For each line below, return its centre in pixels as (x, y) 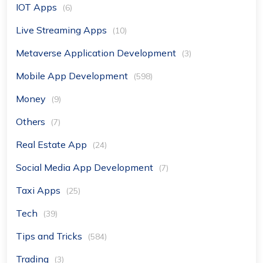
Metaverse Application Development (97, 53)
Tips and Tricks (50, 236)
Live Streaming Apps (63, 30)
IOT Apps (38, 7)
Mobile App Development (73, 76)
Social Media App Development (86, 167)
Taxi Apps (39, 190)
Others (32, 122)
